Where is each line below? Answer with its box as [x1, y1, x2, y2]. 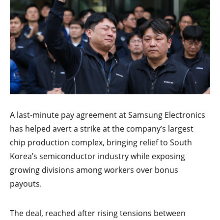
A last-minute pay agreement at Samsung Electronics [10, 110, 205, 121]
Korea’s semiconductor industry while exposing [10, 151, 185, 162]
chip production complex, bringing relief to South [10, 137, 192, 148]
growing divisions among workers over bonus [10, 165, 178, 176]
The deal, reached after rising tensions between [10, 208, 186, 219]
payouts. [10, 178, 42, 190]
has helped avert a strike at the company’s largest [10, 123, 193, 135]
